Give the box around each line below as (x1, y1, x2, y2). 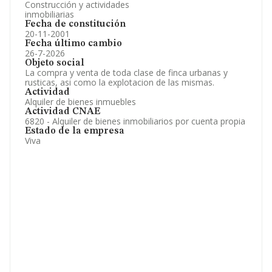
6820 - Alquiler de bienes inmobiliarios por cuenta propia (25, 115, 245, 127)
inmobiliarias (25, 8, 74, 20)
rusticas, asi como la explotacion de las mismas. (25, 76, 214, 88)
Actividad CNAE (25, 107, 100, 117)
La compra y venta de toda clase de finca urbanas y (25, 67, 228, 78)
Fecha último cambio (25, 39, 122, 49)
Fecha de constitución (25, 19, 126, 29)
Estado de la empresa (25, 126, 124, 136)
